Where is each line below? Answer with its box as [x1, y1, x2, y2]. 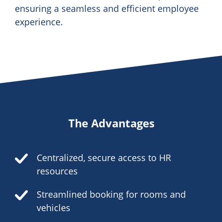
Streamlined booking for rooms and [37, 188, 186, 201]
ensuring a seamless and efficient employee [15, 2, 199, 15]
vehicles [37, 202, 70, 214]
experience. [15, 16, 63, 28]
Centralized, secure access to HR [37, 152, 171, 164]
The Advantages [68, 115, 155, 131]
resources [37, 165, 78, 177]
